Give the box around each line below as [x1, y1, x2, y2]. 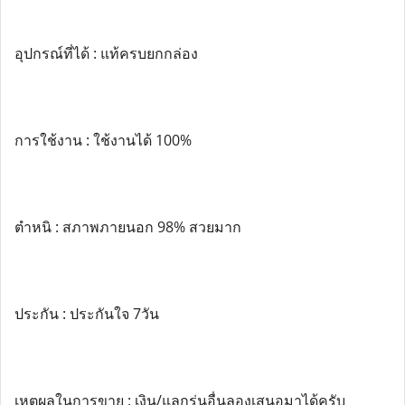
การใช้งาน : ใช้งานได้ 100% [14, 130, 192, 150]
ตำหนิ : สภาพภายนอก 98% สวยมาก [14, 217, 241, 237]
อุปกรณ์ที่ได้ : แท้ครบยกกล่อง [14, 43, 198, 63]
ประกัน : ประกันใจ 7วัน [14, 304, 159, 324]
